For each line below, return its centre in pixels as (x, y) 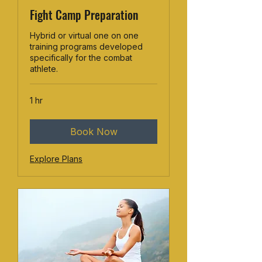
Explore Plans (56, 159)
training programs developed (86, 47)
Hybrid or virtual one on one (84, 36)
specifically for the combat (81, 58)
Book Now (94, 132)
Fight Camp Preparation (84, 15)
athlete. (44, 69)
